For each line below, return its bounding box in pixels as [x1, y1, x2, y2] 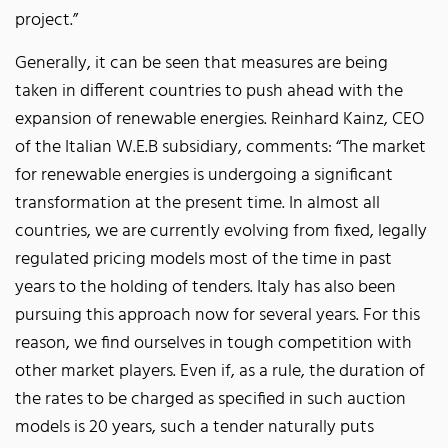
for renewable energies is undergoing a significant [15, 160, 393, 190]
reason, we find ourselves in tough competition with [15, 328, 412, 358]
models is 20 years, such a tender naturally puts [15, 412, 374, 442]
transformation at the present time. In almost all [15, 188, 380, 218]
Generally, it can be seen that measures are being [15, 48, 388, 78]
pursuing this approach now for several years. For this [15, 300, 420, 330]
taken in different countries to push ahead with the [15, 76, 403, 106]
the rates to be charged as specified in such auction [15, 384, 406, 414]
